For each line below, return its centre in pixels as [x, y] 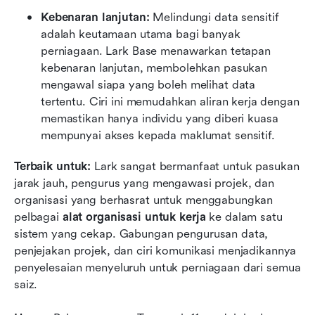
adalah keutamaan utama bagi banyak [141, 34]
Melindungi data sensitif [216, 18]
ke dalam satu [244, 217]
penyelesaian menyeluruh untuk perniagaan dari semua [157, 268]
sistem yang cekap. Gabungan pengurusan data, [141, 234]
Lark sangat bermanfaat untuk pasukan [195, 167]
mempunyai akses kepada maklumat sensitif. [158, 136]
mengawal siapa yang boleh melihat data [148, 85]
